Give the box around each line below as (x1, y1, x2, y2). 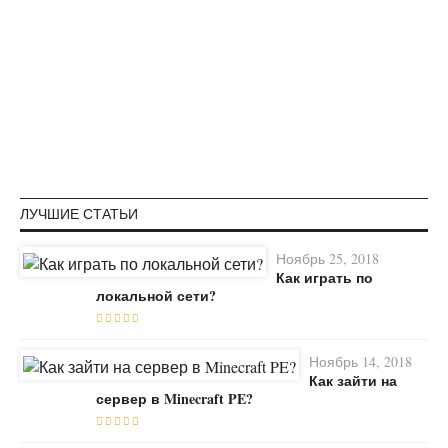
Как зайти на (309, 369, 397, 391)
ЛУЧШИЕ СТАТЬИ (20, 203, 138, 223)
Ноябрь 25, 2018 (276, 248, 379, 268)
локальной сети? (96, 284, 216, 306)
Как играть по (276, 266, 373, 288)
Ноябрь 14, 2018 (309, 351, 412, 371)
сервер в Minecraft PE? (96, 387, 253, 409)
